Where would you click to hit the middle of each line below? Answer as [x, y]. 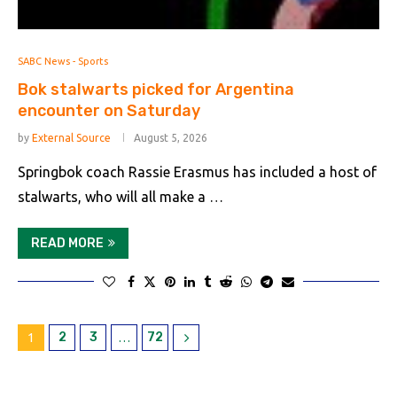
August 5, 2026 [171, 138]
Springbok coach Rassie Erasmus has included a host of [197, 172]
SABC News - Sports [63, 61]
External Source [71, 138]
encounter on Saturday [109, 111]
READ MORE [67, 243]
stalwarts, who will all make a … [121, 197]
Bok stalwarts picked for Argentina [156, 90]
